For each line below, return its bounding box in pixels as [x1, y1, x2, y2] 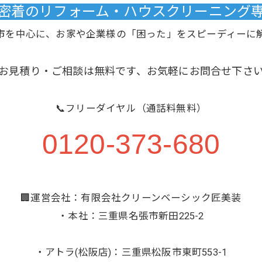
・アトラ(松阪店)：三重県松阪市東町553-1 [35, 247, 227, 258]
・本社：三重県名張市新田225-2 [58, 211, 204, 222]
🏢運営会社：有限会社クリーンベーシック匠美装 [20, 192, 242, 204]
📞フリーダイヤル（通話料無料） [56, 103, 206, 115]
